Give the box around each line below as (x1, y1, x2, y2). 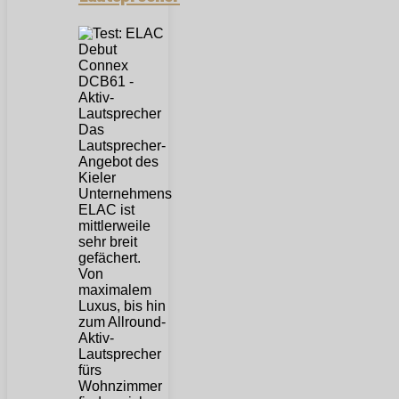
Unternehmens (78, 186, 172, 202)
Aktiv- (78, 330, 114, 346)
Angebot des (78, 154, 159, 170)
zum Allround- (78, 314, 166, 330)
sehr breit (78, 234, 137, 250)
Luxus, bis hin (78, 298, 166, 314)
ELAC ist (78, 202, 134, 218)
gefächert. (78, 250, 141, 266)
